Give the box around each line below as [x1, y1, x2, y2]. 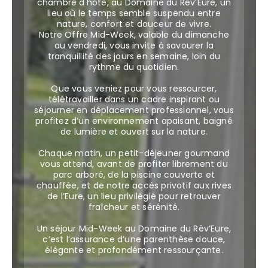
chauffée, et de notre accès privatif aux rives [36, 179, 232, 191]
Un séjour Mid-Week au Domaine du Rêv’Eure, [36, 223, 232, 234]
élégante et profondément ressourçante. [45, 244, 223, 256]
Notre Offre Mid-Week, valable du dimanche [38, 29, 230, 41]
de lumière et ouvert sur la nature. [60, 126, 208, 138]
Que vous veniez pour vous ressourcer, [51, 83, 217, 95]
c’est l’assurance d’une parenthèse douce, [42, 233, 226, 245]
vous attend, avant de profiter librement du [40, 158, 228, 170]
